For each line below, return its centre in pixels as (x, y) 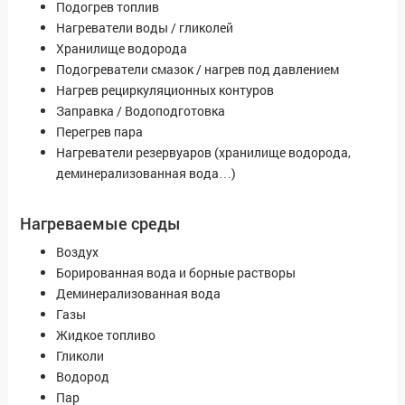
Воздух (77, 252)
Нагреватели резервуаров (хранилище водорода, (203, 153)
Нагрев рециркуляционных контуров (165, 90)
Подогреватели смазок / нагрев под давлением (198, 70)
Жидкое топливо (106, 335)
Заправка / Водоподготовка (141, 111)
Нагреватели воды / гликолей (145, 28)
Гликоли (80, 356)
